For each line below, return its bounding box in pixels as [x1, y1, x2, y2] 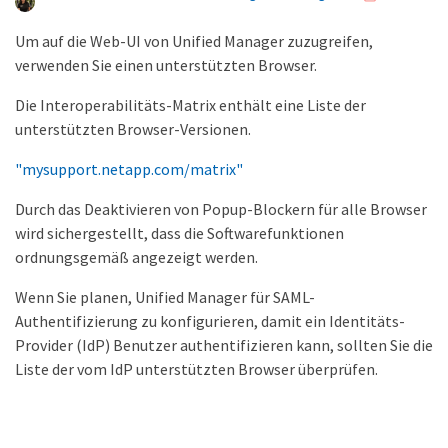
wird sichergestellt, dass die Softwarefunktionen [15, 223, 344, 243]
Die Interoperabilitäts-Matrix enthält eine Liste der [15, 95, 366, 115]
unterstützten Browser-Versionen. [15, 119, 251, 139]
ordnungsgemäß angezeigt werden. [15, 247, 258, 267]
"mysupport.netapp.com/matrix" [15, 159, 243, 179]
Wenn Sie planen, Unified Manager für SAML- [15, 287, 315, 307]
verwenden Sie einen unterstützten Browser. [15, 55, 317, 75]
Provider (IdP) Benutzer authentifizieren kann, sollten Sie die [15, 335, 433, 355]
